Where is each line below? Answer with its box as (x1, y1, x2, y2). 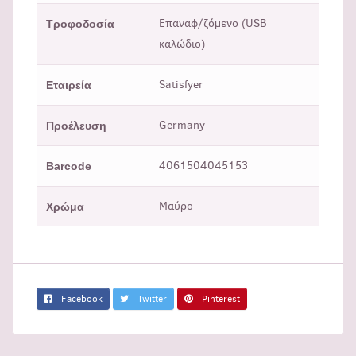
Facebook (59, 292, 103, 306)
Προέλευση (46, 119, 106, 133)
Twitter (135, 292, 167, 306)
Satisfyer (159, 77, 203, 93)
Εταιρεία (46, 79, 91, 92)
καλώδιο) (159, 37, 205, 52)
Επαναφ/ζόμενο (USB (159, 16, 267, 32)
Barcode (46, 160, 91, 173)
